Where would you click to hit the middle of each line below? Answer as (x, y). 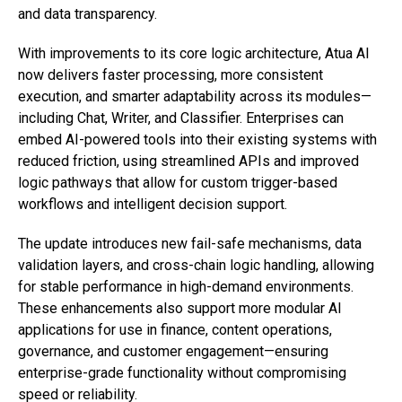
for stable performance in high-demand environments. (186, 286)
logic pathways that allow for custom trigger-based (178, 182)
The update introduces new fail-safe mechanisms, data (190, 243)
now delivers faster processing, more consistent (170, 74)
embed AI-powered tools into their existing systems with (197, 139)
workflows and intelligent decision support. (153, 204)
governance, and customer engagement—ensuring (173, 351)
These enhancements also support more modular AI (180, 308)
